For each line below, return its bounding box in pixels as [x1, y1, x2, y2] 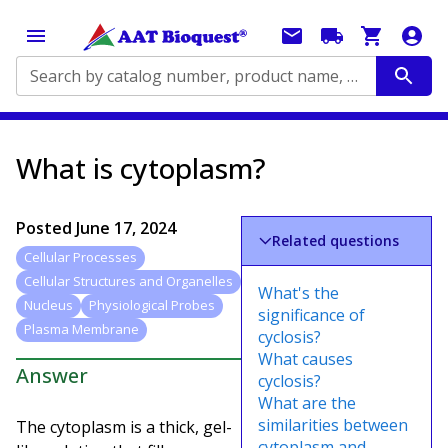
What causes [258, 348, 353, 370]
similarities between [258, 414, 408, 436]
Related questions [272, 231, 400, 250]
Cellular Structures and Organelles [24, 272, 233, 291]
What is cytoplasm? [16, 149, 266, 187]
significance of [258, 304, 365, 326]
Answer [16, 361, 88, 389]
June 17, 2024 [76, 217, 176, 239]
